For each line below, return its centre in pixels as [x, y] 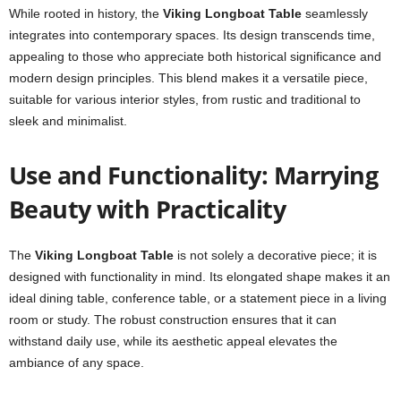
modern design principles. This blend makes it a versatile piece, [188, 78]
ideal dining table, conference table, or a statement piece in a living [198, 298]
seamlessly [335, 13]
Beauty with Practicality [148, 209]
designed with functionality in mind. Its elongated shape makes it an [200, 277]
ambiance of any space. [77, 363]
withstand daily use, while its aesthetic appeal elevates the [173, 341]
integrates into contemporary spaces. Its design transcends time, [192, 35]
